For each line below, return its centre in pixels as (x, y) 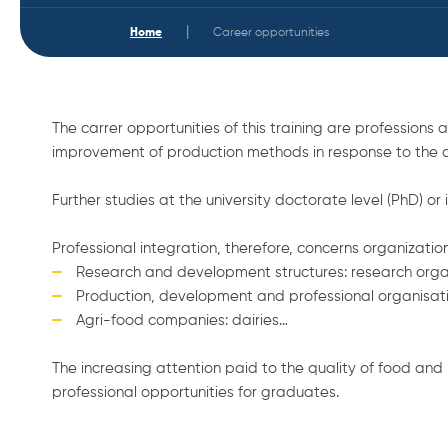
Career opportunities (271, 32)
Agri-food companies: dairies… (182, 320)
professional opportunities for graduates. (195, 392)
